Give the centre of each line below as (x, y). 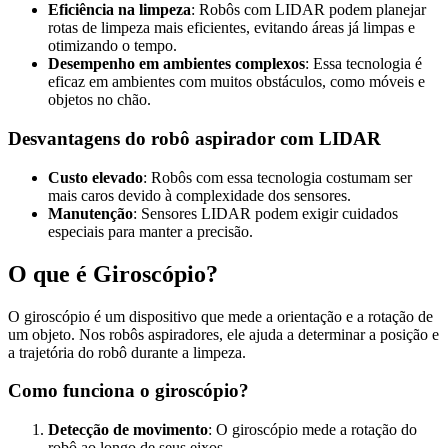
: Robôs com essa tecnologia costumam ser (277, 177)
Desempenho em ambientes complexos (176, 64)
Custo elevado (95, 177)
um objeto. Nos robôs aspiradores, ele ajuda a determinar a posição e (223, 334)
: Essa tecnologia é (363, 64)
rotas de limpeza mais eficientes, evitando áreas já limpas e (231, 28)
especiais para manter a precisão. (150, 231)
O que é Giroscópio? (113, 273)
